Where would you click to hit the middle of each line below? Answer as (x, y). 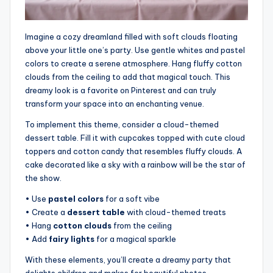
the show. (43, 178)
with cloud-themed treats (175, 212)
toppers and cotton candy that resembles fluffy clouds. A (133, 151)
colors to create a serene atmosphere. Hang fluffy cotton (133, 64)
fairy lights (72, 239)
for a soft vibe (132, 199)
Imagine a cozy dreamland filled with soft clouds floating (131, 37)
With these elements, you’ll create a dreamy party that (128, 260)
